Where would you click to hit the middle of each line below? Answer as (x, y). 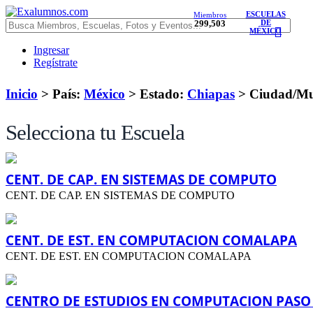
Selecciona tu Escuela (95, 132)
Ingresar (51, 50)
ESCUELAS (265, 14)
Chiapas (211, 94)
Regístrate (56, 63)
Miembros (210, 15)
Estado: (162, 94)
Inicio (22, 94)
